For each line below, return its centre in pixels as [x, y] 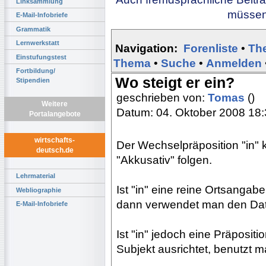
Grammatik [33, 29]
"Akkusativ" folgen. [164, 160]
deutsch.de [55, 151]
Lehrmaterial [36, 176]
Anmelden [234, 63]
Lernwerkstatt [38, 43]
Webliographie [39, 190]
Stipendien [33, 80]
